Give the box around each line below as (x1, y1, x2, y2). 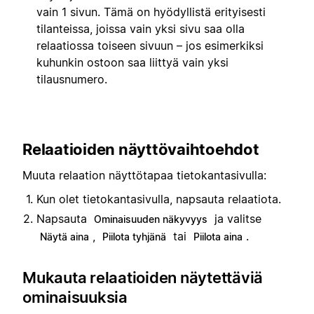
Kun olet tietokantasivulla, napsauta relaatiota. (36, 192, 281, 207)
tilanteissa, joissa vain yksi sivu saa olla (36, 22, 245, 36)
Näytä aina (40, 231, 89, 243)
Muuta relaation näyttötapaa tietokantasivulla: (22, 168, 266, 182)
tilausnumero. (36, 72, 107, 87)
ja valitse (211, 212, 261, 226)
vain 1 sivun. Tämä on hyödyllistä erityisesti (36, 5, 266, 20)
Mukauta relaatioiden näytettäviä (22, 268, 263, 287)
